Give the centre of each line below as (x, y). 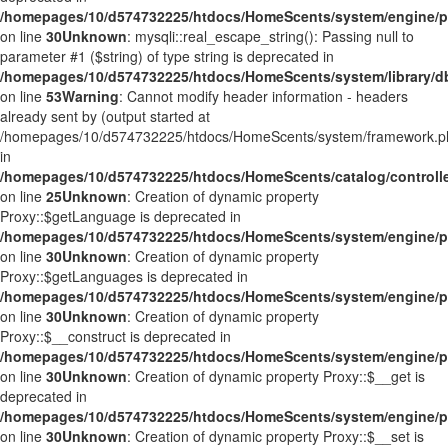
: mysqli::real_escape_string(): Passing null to (270, 36)
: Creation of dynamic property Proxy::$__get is (276, 376)
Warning (90, 96)
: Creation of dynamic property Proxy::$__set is (275, 436)
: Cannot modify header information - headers (263, 96)
